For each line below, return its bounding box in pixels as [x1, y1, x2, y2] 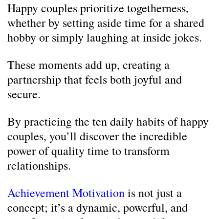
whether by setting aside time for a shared [7, 15, 204, 30]
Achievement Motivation [7, 185, 125, 200]
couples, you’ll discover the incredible [7, 128, 187, 144]
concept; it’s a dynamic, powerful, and [7, 199, 188, 215]
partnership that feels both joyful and [7, 71, 182, 87]
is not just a [125, 185, 182, 200]
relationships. [7, 157, 71, 173]
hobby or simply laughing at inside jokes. [7, 29, 202, 45]
